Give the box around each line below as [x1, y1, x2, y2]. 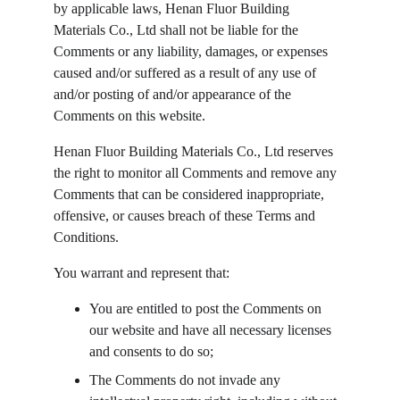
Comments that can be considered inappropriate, [54, 187, 328, 202]
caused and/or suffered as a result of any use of [54, 65, 320, 80]
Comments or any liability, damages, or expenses [54, 44, 331, 59]
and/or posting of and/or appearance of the [54, 87, 295, 102]
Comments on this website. [54, 108, 205, 123]
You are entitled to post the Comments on [89, 301, 325, 316]
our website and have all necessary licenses [89, 322, 335, 337]
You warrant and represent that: [54, 265, 229, 280]
